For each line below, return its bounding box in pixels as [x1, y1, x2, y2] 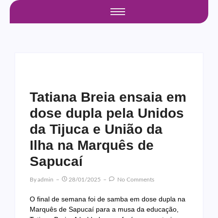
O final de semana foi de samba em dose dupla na [30, 195, 185, 203]
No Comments [116, 177, 154, 182]
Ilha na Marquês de [30, 138, 154, 153]
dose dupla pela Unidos [30, 106, 184, 121]
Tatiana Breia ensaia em [30, 90, 186, 105]
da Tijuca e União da [30, 122, 163, 137]
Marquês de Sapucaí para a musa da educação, [30, 205, 179, 213]
